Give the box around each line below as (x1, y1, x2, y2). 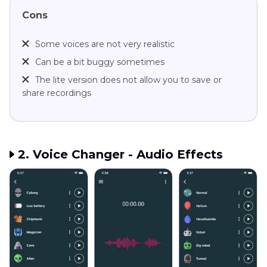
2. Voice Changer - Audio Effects (18, 147, 223, 162)
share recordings (22, 88, 91, 99)
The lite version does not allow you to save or (35, 74, 222, 86)
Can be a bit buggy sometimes (35, 57, 164, 68)
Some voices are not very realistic (35, 39, 175, 50)
